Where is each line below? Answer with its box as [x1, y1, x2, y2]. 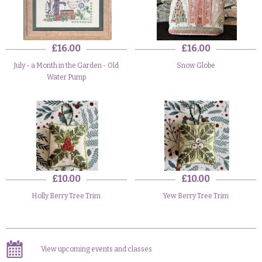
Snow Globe [176, 61, 215, 70]
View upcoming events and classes [41, 245, 152, 253]
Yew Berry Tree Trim [163, 191, 229, 200]
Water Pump [46, 73, 86, 81]
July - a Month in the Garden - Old [13, 61, 119, 70]
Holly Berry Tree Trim [32, 191, 101, 200]
